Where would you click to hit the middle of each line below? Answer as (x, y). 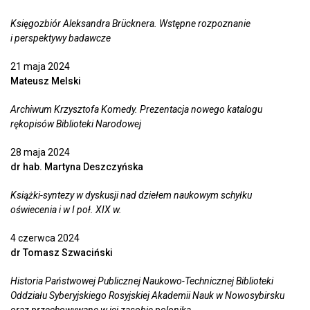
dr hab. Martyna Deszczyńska (77, 167)
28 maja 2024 (40, 153)
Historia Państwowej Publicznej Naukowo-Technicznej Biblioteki (142, 281)
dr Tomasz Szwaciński (62, 253)
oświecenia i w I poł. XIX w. (66, 210)
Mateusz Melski (46, 81)
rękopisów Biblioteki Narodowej (76, 124)
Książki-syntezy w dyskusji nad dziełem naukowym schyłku (131, 195)
